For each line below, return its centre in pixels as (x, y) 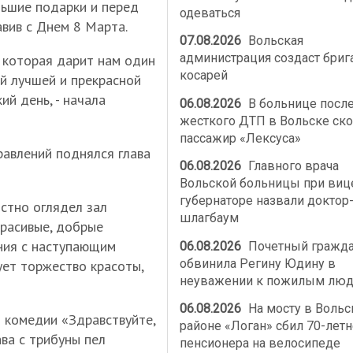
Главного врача (292, 166)
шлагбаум (209, 218)
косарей (203, 76)
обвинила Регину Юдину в (257, 263)
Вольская (275, 41)
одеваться (210, 13)
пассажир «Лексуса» (240, 138)
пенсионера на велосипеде (260, 344)
